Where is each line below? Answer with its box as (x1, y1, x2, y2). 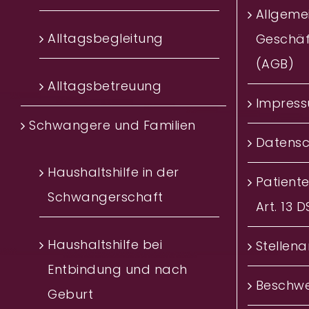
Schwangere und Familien (29, 117, 196, 134)
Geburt (48, 286, 93, 303)
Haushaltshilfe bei (48, 236, 162, 254)
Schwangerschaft (48, 188, 163, 206)
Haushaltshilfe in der (48, 163, 179, 181)
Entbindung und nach (48, 261, 188, 279)
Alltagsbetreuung (48, 77, 161, 95)
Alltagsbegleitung (48, 30, 163, 48)
